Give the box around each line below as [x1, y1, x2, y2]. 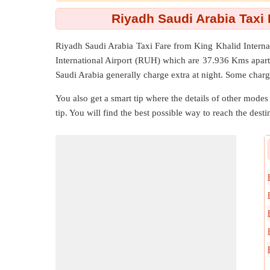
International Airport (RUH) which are [55, 55, 202, 65]
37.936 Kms [202, 55, 250, 65]
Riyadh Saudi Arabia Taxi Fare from [55, 41, 195, 51]
